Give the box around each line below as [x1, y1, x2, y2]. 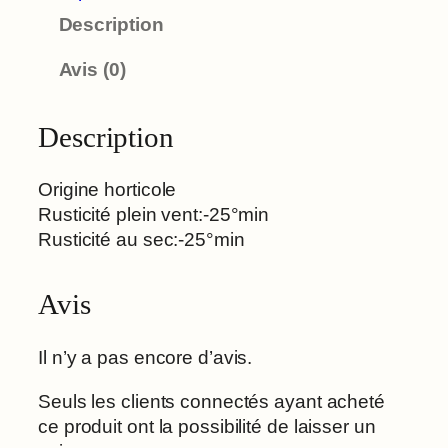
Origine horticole [38, 179, 177, 201]
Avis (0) [58, 59, 126, 81]
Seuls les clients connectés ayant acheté [38, 391, 385, 413]
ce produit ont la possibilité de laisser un [38, 416, 376, 438]
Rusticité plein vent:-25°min [38, 204, 270, 226]
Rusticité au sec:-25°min [38, 229, 245, 251]
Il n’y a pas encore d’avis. [38, 346, 253, 368]
